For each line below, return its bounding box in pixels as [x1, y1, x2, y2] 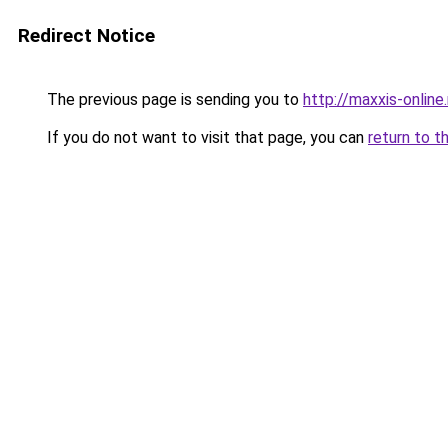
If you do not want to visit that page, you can [43, 128, 368, 147]
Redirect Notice [18, 24, 155, 47]
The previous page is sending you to [43, 90, 303, 109]
